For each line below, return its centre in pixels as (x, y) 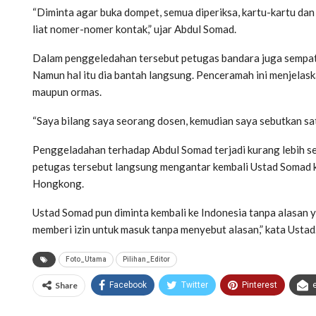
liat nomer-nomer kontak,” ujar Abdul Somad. (134, 29)
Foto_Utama (86, 259)
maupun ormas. (67, 91)
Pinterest (260, 285)
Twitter (195, 285)
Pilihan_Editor (146, 259)
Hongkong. (58, 183)
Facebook (128, 285)
